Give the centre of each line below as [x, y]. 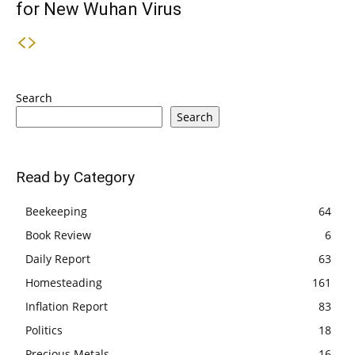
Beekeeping [56, 211]
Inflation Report [67, 306]
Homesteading [64, 282]
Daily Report [58, 259]
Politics [44, 330]
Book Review [58, 235]
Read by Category [75, 177]
